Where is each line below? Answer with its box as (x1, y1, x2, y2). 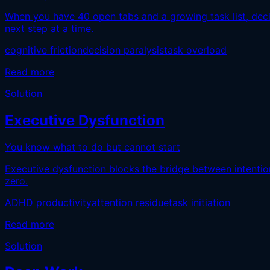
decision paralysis (83, 43, 164, 56)
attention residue (92, 196, 169, 209)
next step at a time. (5, 22, 93, 34)
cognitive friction (5, 43, 83, 56)
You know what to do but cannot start (5, 140, 180, 153)
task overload (164, 43, 227, 56)
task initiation (169, 196, 230, 209)
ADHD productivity (5, 196, 92, 209)
